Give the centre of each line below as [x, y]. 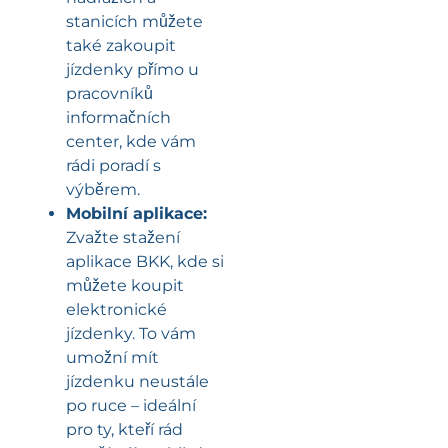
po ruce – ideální [131, 406]
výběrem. [103, 190]
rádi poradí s [113, 166]
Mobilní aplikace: [136, 214]
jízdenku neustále [137, 382]
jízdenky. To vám [131, 334]
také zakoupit [121, 46]
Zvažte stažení [123, 238]
